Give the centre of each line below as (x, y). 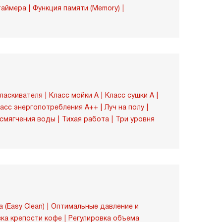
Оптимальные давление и (95, 206)
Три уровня (135, 119)
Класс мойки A (74, 95)
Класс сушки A (130, 95)
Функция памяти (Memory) (76, 8)
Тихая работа (85, 119)
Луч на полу (124, 107)
